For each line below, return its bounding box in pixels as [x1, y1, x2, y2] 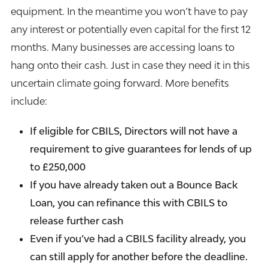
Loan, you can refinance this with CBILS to [29, 197, 227, 209]
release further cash [29, 215, 123, 227]
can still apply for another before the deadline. [29, 251, 248, 263]
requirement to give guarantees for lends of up [29, 143, 252, 156]
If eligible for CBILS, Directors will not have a [29, 125, 237, 138]
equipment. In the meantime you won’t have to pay [10, 5, 248, 18]
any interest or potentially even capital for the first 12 [10, 23, 251, 36]
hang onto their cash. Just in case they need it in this [10, 59, 250, 72]
